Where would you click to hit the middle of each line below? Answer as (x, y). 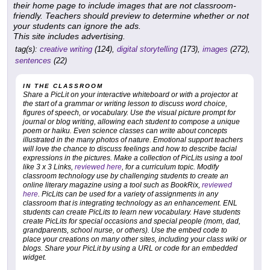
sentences (33, 61)
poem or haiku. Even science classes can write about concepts (125, 131)
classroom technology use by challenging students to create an (126, 176)
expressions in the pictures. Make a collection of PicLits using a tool (133, 158)
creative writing (66, 49)
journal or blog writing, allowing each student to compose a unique (131, 122)
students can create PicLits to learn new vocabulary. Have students (132, 212)
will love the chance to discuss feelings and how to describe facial (130, 149)
